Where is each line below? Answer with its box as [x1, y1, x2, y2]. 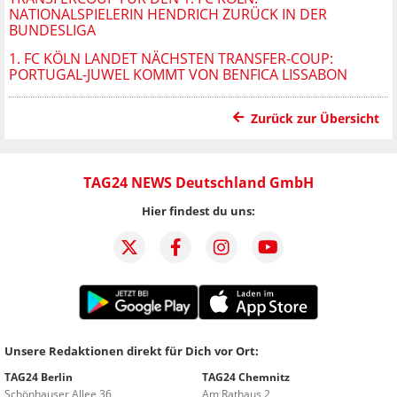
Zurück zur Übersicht [251, 109, 379, 127]
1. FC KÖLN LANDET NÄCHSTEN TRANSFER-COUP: [9, 48, 333, 68]
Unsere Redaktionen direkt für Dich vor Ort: [4, 342, 259, 359]
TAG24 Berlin [4, 369, 73, 385]
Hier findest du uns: [142, 202, 255, 219]
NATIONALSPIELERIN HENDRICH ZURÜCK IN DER [9, 4, 327, 24]
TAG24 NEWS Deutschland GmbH [83, 172, 314, 192]
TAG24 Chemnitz [202, 369, 290, 385]
